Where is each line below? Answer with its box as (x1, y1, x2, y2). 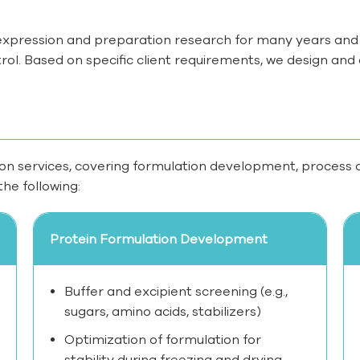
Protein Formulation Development (49, 231, 268, 247)
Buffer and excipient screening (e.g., (63, 284, 288, 299)
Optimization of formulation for (63, 332, 261, 347)
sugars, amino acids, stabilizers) (63, 304, 261, 319)
